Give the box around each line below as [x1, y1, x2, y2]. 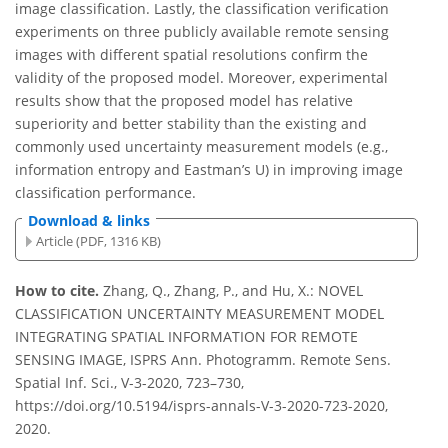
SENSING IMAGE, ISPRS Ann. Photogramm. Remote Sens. [15, 350, 391, 370]
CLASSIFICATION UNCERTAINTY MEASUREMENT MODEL [15, 304, 384, 324]
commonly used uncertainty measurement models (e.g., [15, 137, 388, 157]
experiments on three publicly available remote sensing [15, 22, 389, 42]
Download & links [28, 211, 150, 231]
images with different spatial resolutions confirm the [15, 45, 368, 65]
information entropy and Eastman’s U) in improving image [15, 160, 403, 180]
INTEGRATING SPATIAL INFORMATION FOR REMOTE [15, 327, 358, 347]
